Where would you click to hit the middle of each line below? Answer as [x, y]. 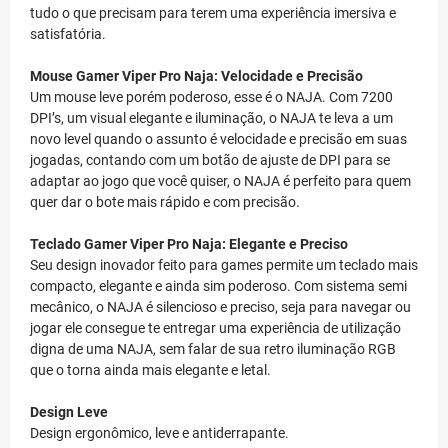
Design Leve [69, 411]
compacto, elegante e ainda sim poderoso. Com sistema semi [218, 285]
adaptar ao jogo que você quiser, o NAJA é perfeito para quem [220, 180]
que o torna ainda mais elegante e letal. [150, 369]
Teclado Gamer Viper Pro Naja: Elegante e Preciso [189, 243]
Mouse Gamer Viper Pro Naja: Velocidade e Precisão [196, 75]
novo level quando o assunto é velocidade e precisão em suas [218, 138]
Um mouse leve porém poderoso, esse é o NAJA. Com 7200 [211, 96]
